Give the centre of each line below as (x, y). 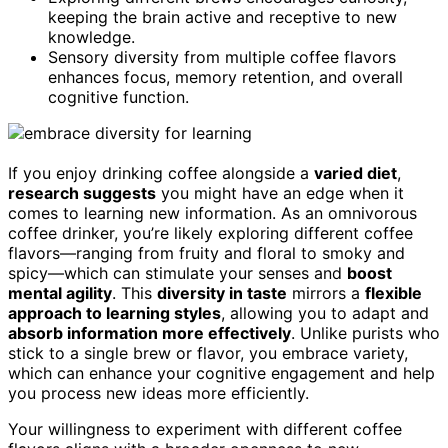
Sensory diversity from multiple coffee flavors (222, 56)
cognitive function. (118, 96)
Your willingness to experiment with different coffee (205, 428)
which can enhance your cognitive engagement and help (221, 372)
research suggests (82, 192)
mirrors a (326, 292)
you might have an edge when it (280, 192)
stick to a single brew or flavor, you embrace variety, (208, 352)
